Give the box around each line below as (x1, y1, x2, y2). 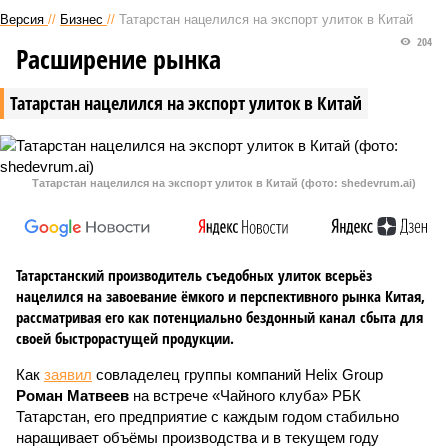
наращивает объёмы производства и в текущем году (16, 429, 379, 446)
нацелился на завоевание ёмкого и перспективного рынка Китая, (16, 286, 425, 306)
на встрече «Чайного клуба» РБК (129, 387, 361, 404)
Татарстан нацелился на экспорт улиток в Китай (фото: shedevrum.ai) (32, 177, 416, 189)
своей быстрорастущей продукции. (16, 328, 234, 348)
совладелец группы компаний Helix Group (92, 366, 383, 383)
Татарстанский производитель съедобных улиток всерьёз (16, 265, 372, 285)
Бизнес (60, 12, 103, 27)
